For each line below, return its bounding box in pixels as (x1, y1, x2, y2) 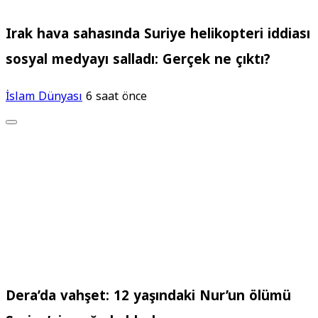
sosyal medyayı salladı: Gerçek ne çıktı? (6, 46, 270, 72)
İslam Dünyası (6, 85, 82, 108)
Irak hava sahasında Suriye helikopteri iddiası (6, 21, 310, 47)
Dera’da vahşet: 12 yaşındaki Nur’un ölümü (6, 283, 291, 309)
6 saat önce (86, 85, 147, 108)
